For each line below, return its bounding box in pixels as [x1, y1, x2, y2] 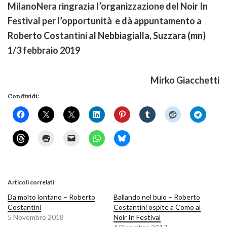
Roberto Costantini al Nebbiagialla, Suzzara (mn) [8, 29, 206, 41]
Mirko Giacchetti [150, 74, 219, 86]
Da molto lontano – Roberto [8, 192, 95, 201]
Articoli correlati [8, 178, 54, 186]
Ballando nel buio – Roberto [113, 192, 200, 201]
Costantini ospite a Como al [113, 202, 201, 211]
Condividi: [8, 92, 39, 100]
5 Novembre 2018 [8, 212, 64, 221]
